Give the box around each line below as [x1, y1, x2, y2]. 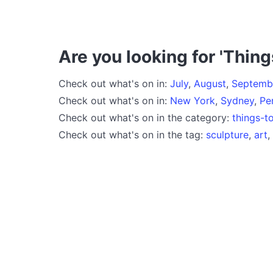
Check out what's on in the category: [58, 111, 232, 124]
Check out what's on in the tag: [58, 128, 206, 141]
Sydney [221, 94, 254, 107]
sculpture [206, 128, 249, 141]
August [194, 77, 226, 90]
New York [170, 94, 215, 107]
